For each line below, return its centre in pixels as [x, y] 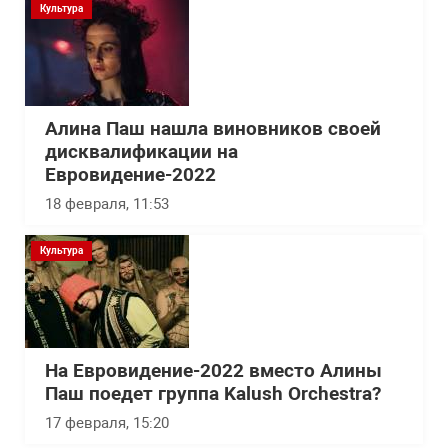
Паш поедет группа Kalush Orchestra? [213, 393]
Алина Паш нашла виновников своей [213, 128]
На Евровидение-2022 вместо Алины [213, 370]
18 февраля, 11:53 [107, 203]
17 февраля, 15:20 [107, 422]
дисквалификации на [141, 151]
